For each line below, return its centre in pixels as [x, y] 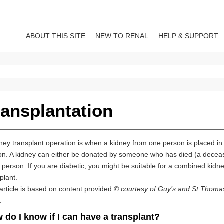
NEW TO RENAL [122, 36]
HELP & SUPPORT [188, 36]
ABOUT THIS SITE [56, 36]
